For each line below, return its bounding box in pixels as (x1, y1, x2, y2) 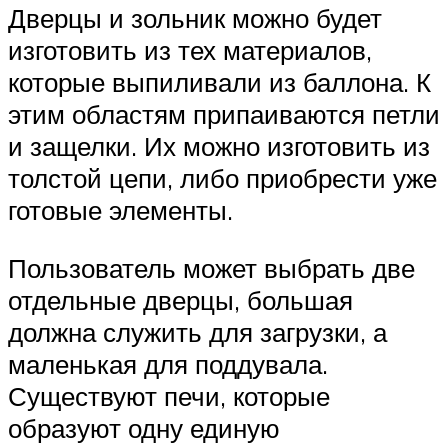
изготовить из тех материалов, (8, 33, 372, 66)
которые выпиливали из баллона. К (8, 65, 431, 98)
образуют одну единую (8, 411, 280, 444)
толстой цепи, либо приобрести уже (8, 161, 437, 194)
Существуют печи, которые (8, 379, 330, 412)
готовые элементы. (8, 193, 233, 226)
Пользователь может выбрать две (8, 251, 415, 284)
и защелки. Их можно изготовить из (8, 129, 430, 162)
